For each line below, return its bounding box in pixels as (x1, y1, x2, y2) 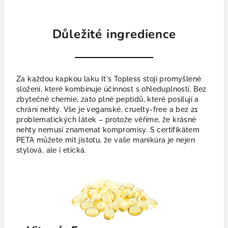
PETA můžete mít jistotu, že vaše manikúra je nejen (16, 136, 195, 144)
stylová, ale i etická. (16, 146, 87, 154)
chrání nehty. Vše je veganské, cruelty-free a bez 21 (16, 105, 198, 113)
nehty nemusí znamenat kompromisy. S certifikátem (16, 126, 200, 134)
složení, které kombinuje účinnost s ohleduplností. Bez (16, 85, 207, 93)
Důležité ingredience (52, 26, 176, 42)
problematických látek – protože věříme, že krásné (16, 116, 196, 124)
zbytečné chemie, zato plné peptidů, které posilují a (16, 95, 199, 103)
